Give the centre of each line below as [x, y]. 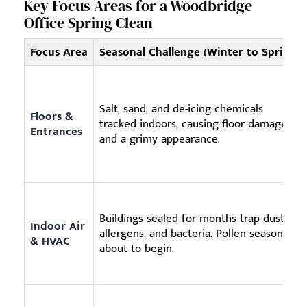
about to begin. [137, 249]
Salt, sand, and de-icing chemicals [181, 109]
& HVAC [50, 242]
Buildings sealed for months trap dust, [193, 219]
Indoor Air [58, 226]
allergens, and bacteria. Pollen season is [197, 234]
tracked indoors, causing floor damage [193, 124]
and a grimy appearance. [160, 139]
